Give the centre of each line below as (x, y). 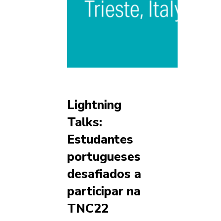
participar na (104, 192)
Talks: (85, 123)
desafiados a (104, 174)
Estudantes (100, 140)
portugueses (104, 157)
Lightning (94, 105)
